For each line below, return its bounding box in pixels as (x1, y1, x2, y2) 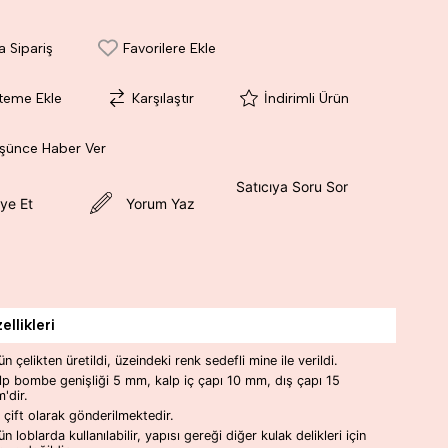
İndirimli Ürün (264, 89, 349, 107)
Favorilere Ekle (123, 39, 216, 57)
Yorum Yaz (125, 194, 195, 212)
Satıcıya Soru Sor (235, 178, 348, 195)
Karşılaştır (132, 89, 194, 107)
